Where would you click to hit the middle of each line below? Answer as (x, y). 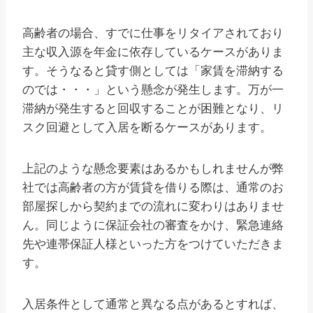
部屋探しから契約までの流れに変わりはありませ (153, 206)
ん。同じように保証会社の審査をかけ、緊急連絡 (153, 225)
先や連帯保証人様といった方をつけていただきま (153, 244)
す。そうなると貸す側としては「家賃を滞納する (153, 71)
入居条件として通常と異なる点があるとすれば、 (153, 304)
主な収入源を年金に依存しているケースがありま (153, 52)
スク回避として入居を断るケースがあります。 (147, 127)
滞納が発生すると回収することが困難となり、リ (153, 108)
